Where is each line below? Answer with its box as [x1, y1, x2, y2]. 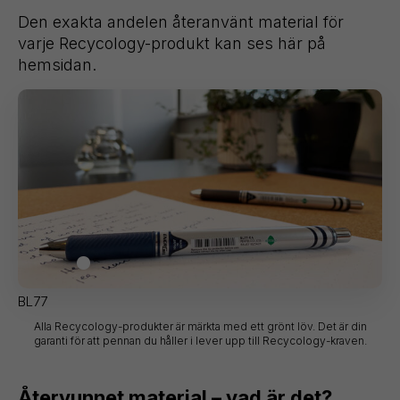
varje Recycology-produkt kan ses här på [18, 34, 326, 54]
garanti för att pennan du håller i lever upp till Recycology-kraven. [33, 333, 367, 347]
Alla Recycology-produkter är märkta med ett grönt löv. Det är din [33, 319, 367, 333]
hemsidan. [18, 55, 96, 75]
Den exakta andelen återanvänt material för [18, 12, 344, 32]
